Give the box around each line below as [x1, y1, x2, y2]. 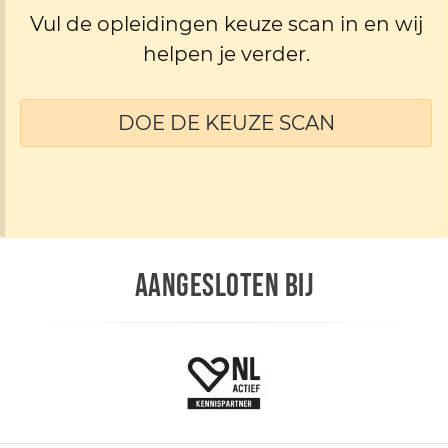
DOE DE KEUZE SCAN [117, 110, 335, 135]
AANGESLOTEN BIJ [134, 266, 314, 306]
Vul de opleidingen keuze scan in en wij [29, 11, 423, 36]
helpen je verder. [142, 41, 310, 66]
